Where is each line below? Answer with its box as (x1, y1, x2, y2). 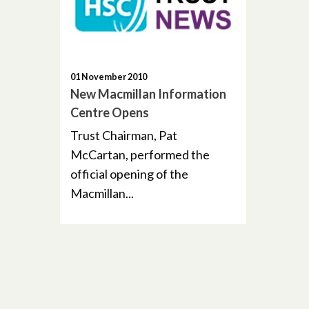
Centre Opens (70, 104, 149, 120)
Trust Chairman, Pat (70, 127, 177, 143)
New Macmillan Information (70, 86, 226, 101)
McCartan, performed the (70, 146, 210, 162)
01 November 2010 (70, 71, 147, 82)
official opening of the (70, 166, 188, 181)
